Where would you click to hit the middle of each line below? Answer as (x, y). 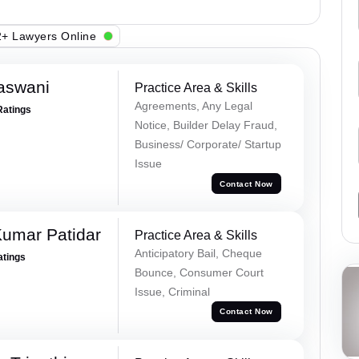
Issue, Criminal (172, 291)
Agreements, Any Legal (193, 106)
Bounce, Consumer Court (199, 272)
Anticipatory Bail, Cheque (198, 253)
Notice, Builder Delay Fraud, (206, 125)
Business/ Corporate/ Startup (208, 145)
